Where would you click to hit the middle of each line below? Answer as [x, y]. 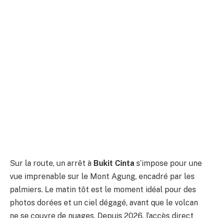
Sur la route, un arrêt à [52, 163]
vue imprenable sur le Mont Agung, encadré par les [102, 177]
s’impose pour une [168, 163]
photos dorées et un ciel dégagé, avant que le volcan [104, 203]
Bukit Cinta [114, 163]
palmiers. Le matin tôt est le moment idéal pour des [103, 190]
